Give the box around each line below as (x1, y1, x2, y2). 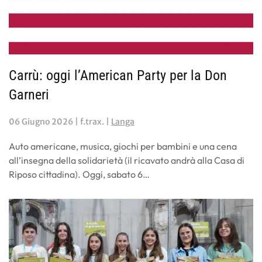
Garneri (9, 87, 49, 104)
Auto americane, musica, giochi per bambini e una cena (9, 140, 237, 153)
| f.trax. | (73, 116, 111, 127)
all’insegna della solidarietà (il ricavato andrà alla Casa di (9, 154, 244, 167)
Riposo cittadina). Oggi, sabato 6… (9, 168, 150, 181)
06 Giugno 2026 (9, 116, 73, 127)
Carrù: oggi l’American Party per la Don (9, 67, 227, 84)
